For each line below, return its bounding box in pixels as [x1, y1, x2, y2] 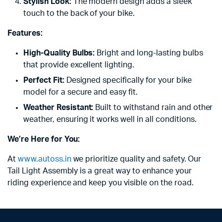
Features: [7, 29, 43, 37]
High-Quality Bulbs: [23, 49, 95, 57]
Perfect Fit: [23, 76, 64, 84]
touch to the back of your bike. [23, 9, 135, 17]
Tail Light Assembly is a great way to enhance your [7, 166, 192, 175]
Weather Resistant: [23, 103, 94, 111]
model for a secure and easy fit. [23, 88, 138, 96]
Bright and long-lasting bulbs [95, 49, 203, 57]
